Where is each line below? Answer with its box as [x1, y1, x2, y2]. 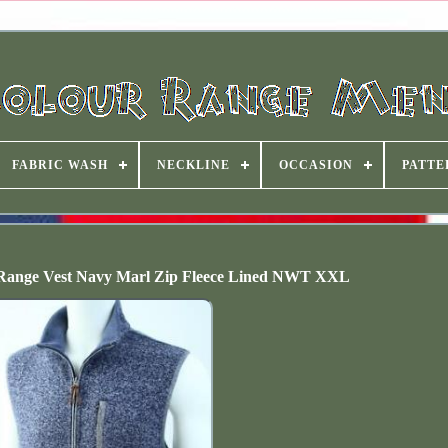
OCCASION [278, 158, 353, 172]
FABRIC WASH [11, 158, 108, 172]
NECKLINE [156, 158, 230, 172]
